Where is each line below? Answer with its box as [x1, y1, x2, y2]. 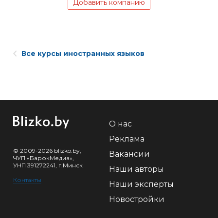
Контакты [13, 176, 41, 183]
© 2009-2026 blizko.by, [13, 147, 81, 154]
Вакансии [109, 149, 150, 159]
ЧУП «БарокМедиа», [13, 154, 74, 162]
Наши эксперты [109, 180, 174, 189]
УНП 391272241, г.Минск [13, 162, 83, 169]
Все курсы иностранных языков [21, 49, 145, 58]
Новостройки [109, 195, 164, 204]
